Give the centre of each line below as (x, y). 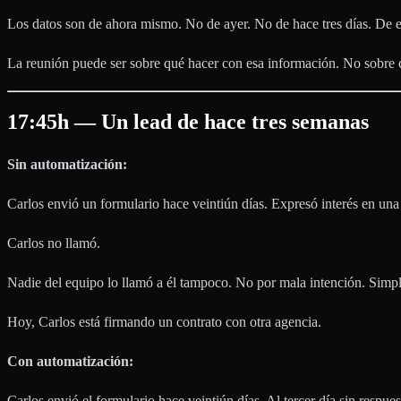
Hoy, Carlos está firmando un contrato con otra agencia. (164, 321)
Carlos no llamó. (54, 243)
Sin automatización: (67, 164)
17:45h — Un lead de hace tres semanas (188, 121)
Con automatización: (70, 361)
